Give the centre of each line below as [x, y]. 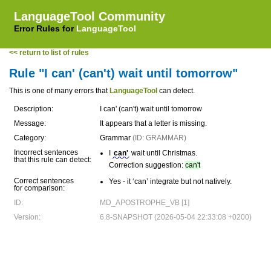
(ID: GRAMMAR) [159, 138]
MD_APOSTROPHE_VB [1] [145, 203]
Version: [27, 217]
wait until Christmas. [163, 153]
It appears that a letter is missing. [153, 123]
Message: [30, 123]
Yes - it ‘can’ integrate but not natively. [170, 181]
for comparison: [39, 188]
